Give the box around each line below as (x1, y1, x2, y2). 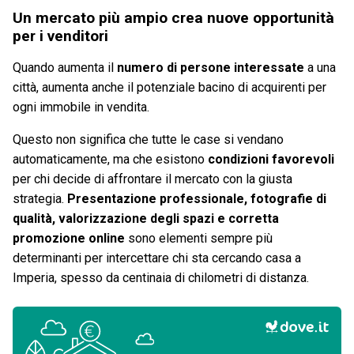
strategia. (13, 191, 67, 207)
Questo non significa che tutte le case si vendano (13, 132, 284, 148)
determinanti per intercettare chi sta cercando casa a (13, 250, 301, 266)
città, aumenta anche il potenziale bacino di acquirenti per (13, 80, 326, 96)
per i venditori (13, 27, 108, 46)
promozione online (13, 231, 125, 247)
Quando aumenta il (13, 60, 117, 76)
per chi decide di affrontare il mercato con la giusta (13, 171, 292, 187)
